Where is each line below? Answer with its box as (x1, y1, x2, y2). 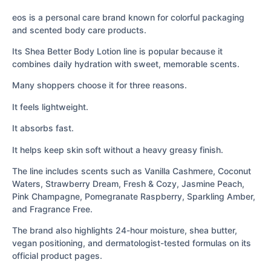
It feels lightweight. (12, 101, 88, 112)
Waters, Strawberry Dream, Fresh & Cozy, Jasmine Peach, (12, 178, 244, 189)
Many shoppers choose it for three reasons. (12, 80, 187, 91)
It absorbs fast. (12, 123, 74, 134)
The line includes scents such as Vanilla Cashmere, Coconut (12, 166, 251, 176)
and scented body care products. (12, 24, 146, 35)
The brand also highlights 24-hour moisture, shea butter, (12, 225, 237, 236)
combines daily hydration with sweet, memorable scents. (12, 59, 240, 70)
